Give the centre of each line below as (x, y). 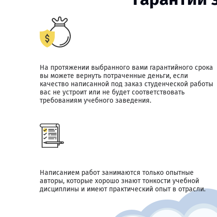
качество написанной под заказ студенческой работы (126, 84)
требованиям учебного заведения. (95, 101)
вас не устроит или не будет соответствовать (112, 92)
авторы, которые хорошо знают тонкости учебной (119, 181)
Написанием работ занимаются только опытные (117, 173)
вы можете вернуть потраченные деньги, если (114, 76)
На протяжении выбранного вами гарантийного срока (126, 68)
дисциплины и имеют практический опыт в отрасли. (123, 189)
